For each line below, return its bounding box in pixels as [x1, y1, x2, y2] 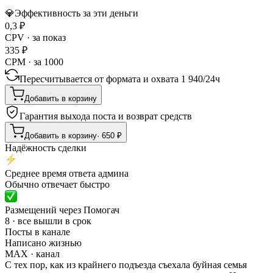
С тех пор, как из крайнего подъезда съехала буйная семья [5, 259, 247, 270]
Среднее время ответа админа [5, 168, 129, 179]
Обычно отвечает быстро [5, 179, 110, 190]
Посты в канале [5, 226, 70, 237]
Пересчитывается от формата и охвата [19, 73, 181, 84]
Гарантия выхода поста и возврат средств [19, 110, 192, 121]
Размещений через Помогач [5, 204, 119, 215]
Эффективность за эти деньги [15, 7, 138, 18]
